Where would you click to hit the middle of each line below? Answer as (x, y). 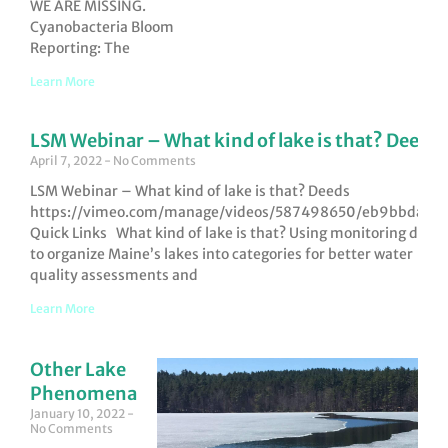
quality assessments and (114, 275)
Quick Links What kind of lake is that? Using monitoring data (235, 233)
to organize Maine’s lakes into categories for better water (221, 254)
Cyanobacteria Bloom (102, 27)
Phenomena (83, 394)
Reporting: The (80, 48)
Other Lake (78, 370)
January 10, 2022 (78, 414)
